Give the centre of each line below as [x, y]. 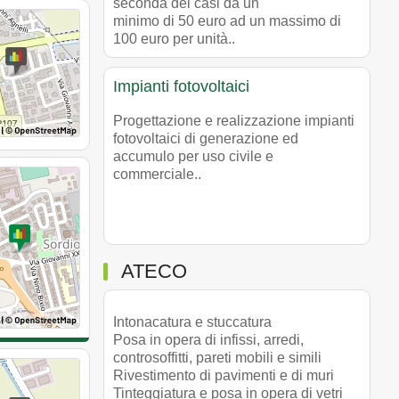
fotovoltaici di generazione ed [206, 138]
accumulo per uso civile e [193, 156]
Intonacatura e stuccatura [192, 322]
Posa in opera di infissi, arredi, [208, 339]
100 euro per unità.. [174, 38]
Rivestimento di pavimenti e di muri [224, 375]
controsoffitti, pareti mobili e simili [217, 357]
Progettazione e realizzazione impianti [234, 120]
